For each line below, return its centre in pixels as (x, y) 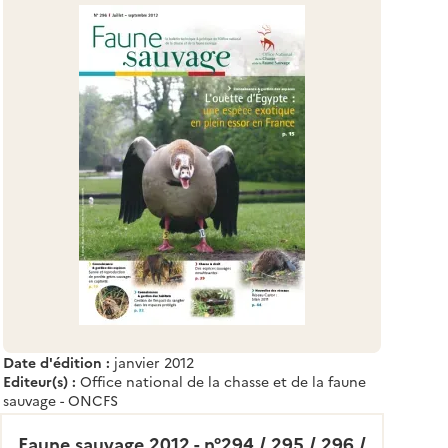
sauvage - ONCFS (60, 399)
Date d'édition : (58, 361)
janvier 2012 (154, 361)
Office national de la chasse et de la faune (223, 380)
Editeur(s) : (41, 380)
